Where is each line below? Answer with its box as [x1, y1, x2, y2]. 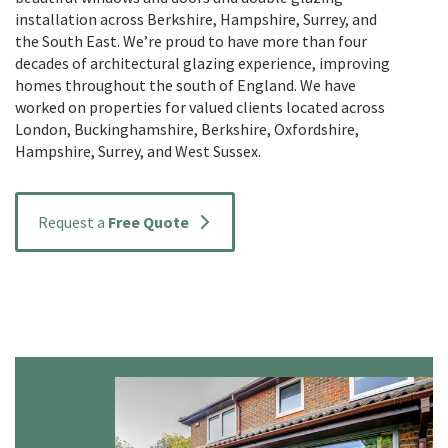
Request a [37, 212, 108, 233]
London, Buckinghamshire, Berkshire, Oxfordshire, [15, 119, 359, 140]
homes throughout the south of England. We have [15, 75, 356, 96]
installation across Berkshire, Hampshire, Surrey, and [15, 9, 377, 30]
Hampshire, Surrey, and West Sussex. [15, 141, 261, 162]
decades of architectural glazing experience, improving [15, 53, 390, 74]
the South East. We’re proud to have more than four [15, 31, 367, 52]
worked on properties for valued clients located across [15, 97, 385, 118]
